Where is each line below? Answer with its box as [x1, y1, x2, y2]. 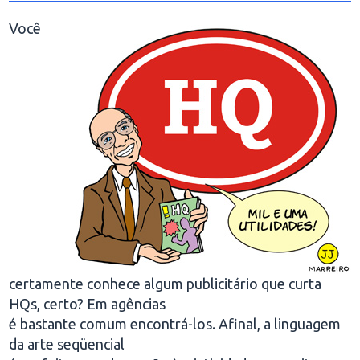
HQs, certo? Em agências [9, 296, 166, 312]
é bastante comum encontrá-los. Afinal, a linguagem [9, 316, 342, 332]
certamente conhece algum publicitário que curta [9, 276, 322, 292]
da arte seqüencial [9, 336, 125, 352]
